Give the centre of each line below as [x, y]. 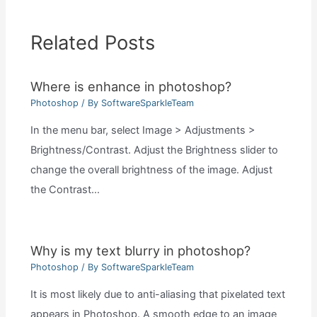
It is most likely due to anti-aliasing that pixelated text [157, 294]
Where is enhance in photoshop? [131, 86]
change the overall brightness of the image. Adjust [151, 169]
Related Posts [92, 43]
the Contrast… [65, 189]
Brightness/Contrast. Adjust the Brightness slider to [154, 150]
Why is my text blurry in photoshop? [140, 250]
